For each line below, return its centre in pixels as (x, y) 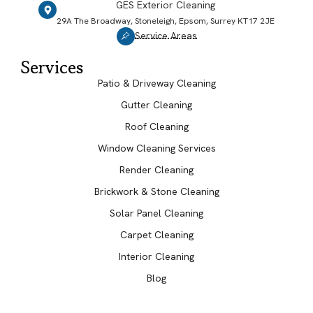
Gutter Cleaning (156, 104)
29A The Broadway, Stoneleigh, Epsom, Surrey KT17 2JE (166, 21)
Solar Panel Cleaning (156, 213)
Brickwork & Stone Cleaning (156, 191)
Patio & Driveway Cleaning (156, 83)
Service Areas (166, 35)
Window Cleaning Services (156, 148)
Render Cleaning (156, 169)
